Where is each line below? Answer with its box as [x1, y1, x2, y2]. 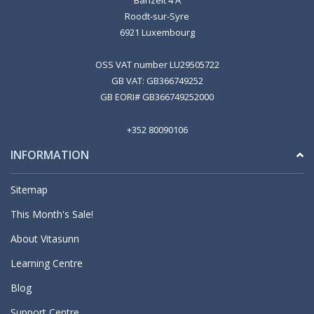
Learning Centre [11, 257, 83, 271]
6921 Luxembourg [119, 26, 195, 39]
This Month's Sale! [11, 207, 93, 221]
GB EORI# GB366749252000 [100, 90, 214, 104]
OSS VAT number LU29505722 [95, 58, 219, 71]
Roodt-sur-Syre [125, 10, 189, 23]
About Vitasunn [11, 232, 79, 246]
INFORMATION [11, 147, 89, 163]
